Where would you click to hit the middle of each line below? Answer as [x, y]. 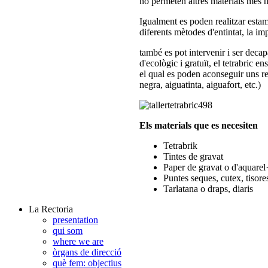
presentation [75, 220]
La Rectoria [51, 209]
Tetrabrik [180, 145]
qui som [68, 230]
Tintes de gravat [193, 156]
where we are [78, 241]
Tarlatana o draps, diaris [208, 188]
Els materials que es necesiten [199, 125]
